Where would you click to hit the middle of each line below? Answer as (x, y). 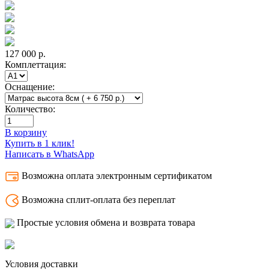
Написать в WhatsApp (50, 154)
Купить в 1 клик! (40, 143)
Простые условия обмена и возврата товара (106, 222)
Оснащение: (30, 86)
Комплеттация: (35, 64)
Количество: (30, 109)
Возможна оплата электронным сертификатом (117, 175)
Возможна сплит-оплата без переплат (98, 199)
